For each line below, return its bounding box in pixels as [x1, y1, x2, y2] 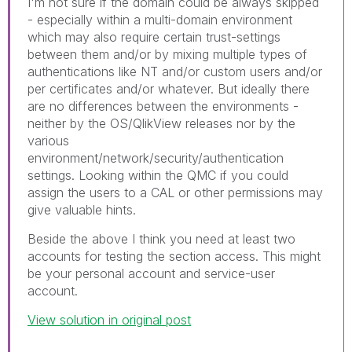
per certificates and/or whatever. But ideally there [27, 81, 310, 97]
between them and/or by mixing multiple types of [27, 46, 307, 63]
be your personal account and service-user [27, 266, 275, 282]
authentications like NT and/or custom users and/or [27, 64, 322, 80]
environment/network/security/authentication [27, 150, 284, 167]
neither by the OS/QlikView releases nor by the [27, 115, 295, 132]
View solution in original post [27, 312, 191, 328]
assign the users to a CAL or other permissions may [27, 185, 323, 201]
